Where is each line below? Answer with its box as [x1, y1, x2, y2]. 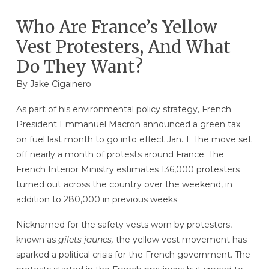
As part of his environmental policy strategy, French [16, 104, 231, 115]
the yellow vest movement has [113, 234, 247, 246]
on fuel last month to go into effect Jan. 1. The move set [16, 134, 252, 145]
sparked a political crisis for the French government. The [16, 249, 250, 261]
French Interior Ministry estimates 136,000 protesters [16, 164, 240, 175]
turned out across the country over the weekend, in [16, 179, 232, 190]
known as [16, 234, 58, 246]
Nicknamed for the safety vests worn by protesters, [16, 219, 232, 231]
